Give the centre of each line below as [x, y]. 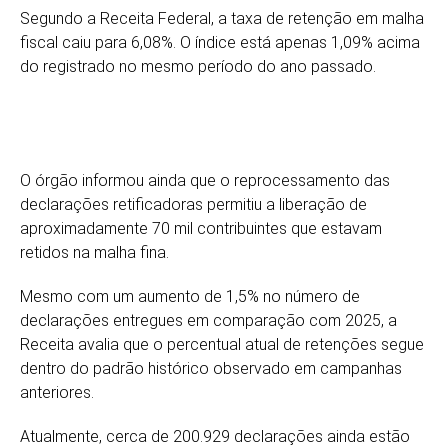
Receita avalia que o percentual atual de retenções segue [222, 344]
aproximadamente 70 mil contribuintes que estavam [201, 228]
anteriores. [57, 392]
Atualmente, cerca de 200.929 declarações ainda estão [215, 436]
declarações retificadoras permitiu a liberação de [193, 204]
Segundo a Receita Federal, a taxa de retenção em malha [222, 18]
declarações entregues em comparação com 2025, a [208, 320]
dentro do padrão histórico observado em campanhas [211, 368]
